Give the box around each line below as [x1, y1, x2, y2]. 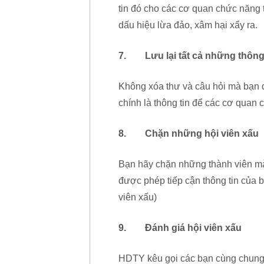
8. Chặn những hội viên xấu [118, 128, 259, 139]
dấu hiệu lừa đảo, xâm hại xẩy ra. [118, 20, 258, 31]
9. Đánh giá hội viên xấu [118, 223, 242, 233]
